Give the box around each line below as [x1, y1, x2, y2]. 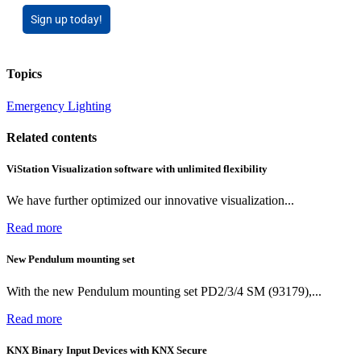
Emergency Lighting [6, 98, 111, 113]
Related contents [6, 130, 97, 144]
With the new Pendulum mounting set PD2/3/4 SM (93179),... [6, 284, 322, 298]
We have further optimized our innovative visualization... [6, 193, 294, 208]
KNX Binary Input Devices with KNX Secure [6, 343, 207, 356]
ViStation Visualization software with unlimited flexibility [6, 163, 268, 176]
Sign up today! [31, 13, 102, 27]
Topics [6, 67, 42, 81]
